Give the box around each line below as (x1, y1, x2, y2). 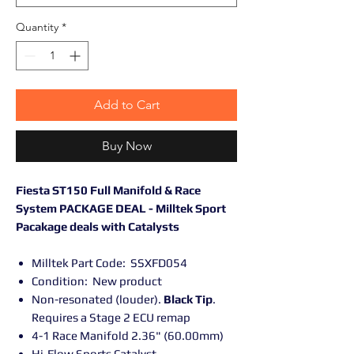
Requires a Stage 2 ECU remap (32, 311, 190, 324)
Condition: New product (32, 274, 162, 288)
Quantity (16, 20, 58, 34)
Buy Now (101, 138, 152, 153)
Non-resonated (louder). (32, 292, 164, 306)
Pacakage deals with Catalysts (16, 220, 179, 233)
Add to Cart (93, 97, 160, 112)
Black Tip (164, 292, 213, 306)
